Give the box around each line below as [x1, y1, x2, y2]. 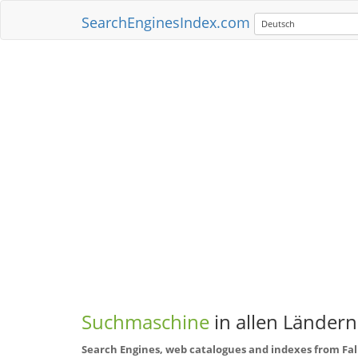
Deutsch [261, 18, 295, 30]
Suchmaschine [82, 308, 214, 335]
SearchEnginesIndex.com [82, 12, 250, 32]
